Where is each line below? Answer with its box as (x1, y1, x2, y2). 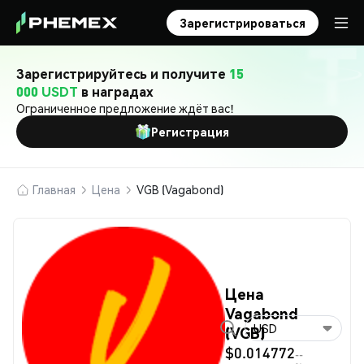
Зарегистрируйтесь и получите (16, 65, 229, 82)
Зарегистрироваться (180, 15, 305, 30)
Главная (32, 182, 76, 197)
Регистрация (151, 124, 229, 139)
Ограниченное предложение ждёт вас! (16, 101, 234, 115)
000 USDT (16, 83, 78, 100)
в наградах (78, 83, 154, 100)
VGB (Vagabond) (136, 182, 223, 197)
